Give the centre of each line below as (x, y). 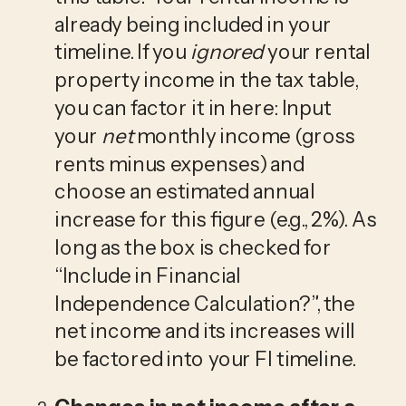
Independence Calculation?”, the (205, 303)
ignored (227, 52)
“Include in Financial (148, 275)
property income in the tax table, (206, 80)
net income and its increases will (205, 331)
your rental (317, 52)
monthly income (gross (244, 135)
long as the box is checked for (193, 247)
